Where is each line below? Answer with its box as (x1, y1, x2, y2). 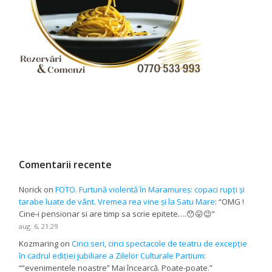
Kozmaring (19, 237, 59, 249)
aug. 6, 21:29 (19, 221, 58, 231)
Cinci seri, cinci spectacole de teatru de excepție (72, 237, 248, 249)
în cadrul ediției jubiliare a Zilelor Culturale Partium (19, 250, 205, 261)
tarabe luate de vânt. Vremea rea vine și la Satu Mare (19, 195, 216, 207)
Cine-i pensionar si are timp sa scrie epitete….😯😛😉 (19, 208, 212, 219)
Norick (19, 183, 42, 195)
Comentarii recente (19, 157, 112, 171)
